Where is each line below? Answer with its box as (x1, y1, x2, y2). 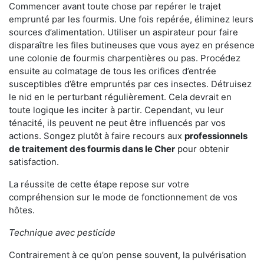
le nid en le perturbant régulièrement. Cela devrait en (9, 91, 232, 103)
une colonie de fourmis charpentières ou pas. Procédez (9, 52, 240, 64)
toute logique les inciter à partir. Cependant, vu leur (9, 104, 224, 116)
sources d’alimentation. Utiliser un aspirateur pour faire (9, 27, 238, 38)
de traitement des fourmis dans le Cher (9, 143, 175, 155)
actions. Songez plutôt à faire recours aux (9, 130, 184, 142)
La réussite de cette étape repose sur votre (9, 179, 189, 190)
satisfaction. (9, 156, 59, 168)
